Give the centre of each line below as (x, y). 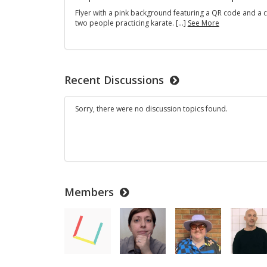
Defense (232, 43)
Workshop (236, 53)
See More (203, 23)
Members (89, 192)
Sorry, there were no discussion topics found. (151, 109)
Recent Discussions (114, 80)
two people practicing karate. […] (130, 23)
